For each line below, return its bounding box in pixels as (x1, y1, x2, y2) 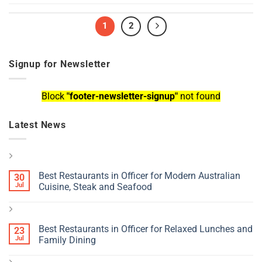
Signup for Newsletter (9, 58, 111, 70)
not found (178, 90, 220, 102)
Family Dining (39, 235, 96, 246)
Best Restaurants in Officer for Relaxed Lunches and (39, 223, 253, 235)
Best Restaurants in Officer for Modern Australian (39, 170, 240, 182)
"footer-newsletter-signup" (67, 90, 178, 102)
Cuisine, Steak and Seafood (39, 181, 152, 193)
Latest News (9, 119, 66, 130)
